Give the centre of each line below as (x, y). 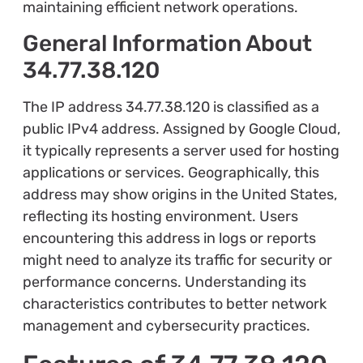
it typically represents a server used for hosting (181, 151)
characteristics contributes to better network (174, 304)
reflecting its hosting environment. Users (160, 217)
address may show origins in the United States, (179, 195)
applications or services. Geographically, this (171, 173)
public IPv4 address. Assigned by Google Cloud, (181, 129)
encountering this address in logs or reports (169, 239)
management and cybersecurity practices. (166, 326)
